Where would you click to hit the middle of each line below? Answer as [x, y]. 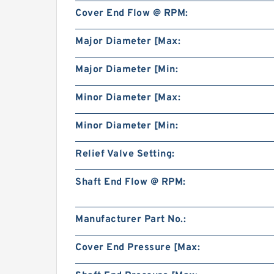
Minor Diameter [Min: [127, 126]
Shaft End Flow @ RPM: [131, 182]
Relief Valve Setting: [125, 154]
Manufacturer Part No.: [131, 220]
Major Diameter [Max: [128, 42]
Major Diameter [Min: [127, 70]
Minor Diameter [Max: [128, 98]
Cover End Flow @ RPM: [132, 13]
